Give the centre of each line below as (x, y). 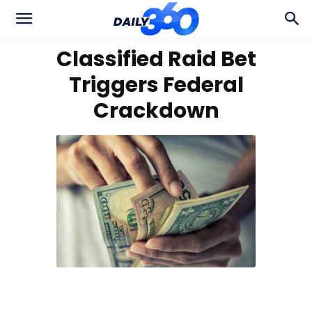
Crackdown (156, 111)
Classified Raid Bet (156, 59)
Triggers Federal (156, 85)
